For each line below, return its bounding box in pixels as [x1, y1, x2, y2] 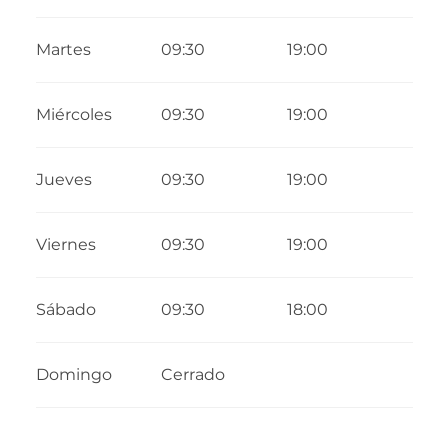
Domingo [35, 364, 112, 384]
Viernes [35, 234, 96, 254]
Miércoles [35, 104, 112, 124]
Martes [35, 39, 91, 59]
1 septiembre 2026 [81, 12, 236, 32]
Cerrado [161, 364, 226, 384]
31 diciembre [249, 12, 354, 32]
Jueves [35, 169, 92, 189]
